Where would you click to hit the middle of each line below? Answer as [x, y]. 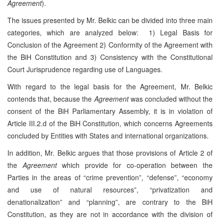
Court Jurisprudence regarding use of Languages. [85, 69]
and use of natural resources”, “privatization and [110, 189]
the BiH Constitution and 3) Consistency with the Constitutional [110, 57]
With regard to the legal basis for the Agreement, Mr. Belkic [110, 86]
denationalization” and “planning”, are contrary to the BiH [110, 202]
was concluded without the [170, 98]
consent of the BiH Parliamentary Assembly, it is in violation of [110, 111]
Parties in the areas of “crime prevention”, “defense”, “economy [110, 177]
